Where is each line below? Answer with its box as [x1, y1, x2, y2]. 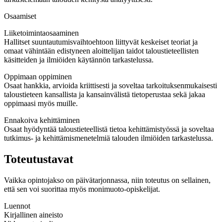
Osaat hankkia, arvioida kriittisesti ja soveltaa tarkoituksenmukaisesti [4, 81, 217, 90]
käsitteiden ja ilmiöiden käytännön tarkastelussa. [4, 55, 154, 64]
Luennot [4, 202, 30, 211]
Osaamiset [4, 12, 36, 21]
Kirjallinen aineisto [4, 211, 63, 220]
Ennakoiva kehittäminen [4, 116, 80, 125]
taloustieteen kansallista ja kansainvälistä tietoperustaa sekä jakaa [4, 90, 205, 99]
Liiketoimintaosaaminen [4, 29, 79, 38]
